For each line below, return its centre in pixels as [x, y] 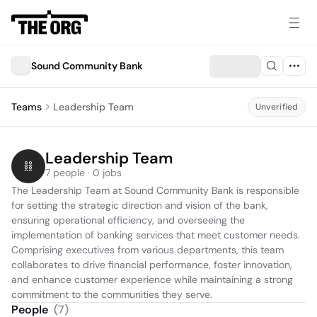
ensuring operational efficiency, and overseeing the [128, 220]
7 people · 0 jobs [83, 173]
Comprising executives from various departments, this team [148, 250]
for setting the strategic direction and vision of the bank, [140, 205]
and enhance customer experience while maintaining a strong [152, 279]
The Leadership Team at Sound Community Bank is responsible [155, 190]
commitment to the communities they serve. [112, 294]
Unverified [276, 107]
